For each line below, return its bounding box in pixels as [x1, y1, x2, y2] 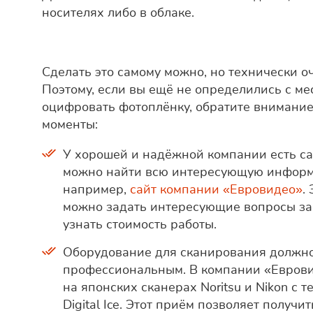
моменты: [42, 116, 98, 133]
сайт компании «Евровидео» [130, 181, 303, 198]
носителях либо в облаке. [42, 4, 194, 22]
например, [63, 181, 130, 198]
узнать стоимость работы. [63, 216, 217, 233]
